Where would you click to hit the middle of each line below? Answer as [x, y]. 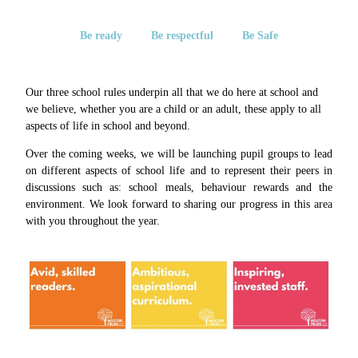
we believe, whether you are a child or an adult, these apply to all [173, 109]
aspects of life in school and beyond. [108, 125]
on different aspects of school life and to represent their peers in [179, 170]
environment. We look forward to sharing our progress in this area [179, 204]
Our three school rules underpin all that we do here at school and [172, 92]
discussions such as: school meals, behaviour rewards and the [179, 187]
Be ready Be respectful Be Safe [179, 35]
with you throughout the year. [93, 221]
